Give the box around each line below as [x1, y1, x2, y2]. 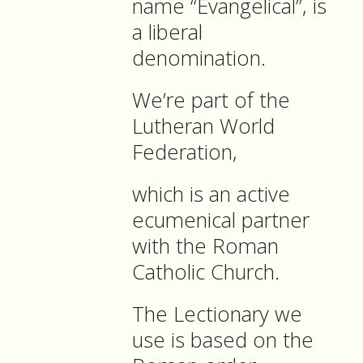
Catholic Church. [132, 258, 285, 287]
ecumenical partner [132, 206, 310, 235]
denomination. [132, 44, 266, 73]
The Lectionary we [132, 300, 302, 329]
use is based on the [132, 326, 314, 355]
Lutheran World [132, 112, 275, 141]
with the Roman [132, 232, 279, 261]
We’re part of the [132, 86, 290, 115]
